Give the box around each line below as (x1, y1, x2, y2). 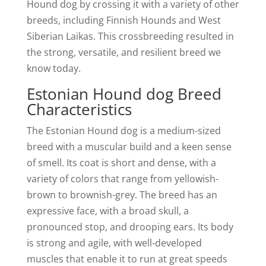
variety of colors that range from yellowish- (26, 172, 218, 185)
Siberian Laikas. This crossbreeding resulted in (26, 30, 234, 43)
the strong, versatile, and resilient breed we (26, 46, 221, 59)
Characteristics (26, 99, 132, 120)
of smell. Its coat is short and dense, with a (26, 156, 216, 169)
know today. (26, 62, 81, 75)
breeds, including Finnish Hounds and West (26, 14, 221, 27)
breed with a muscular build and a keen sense (26, 140, 232, 153)
